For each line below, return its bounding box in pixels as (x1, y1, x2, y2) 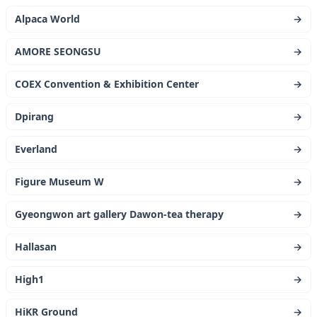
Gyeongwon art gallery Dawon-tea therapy (15, 207, 224, 221)
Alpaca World (15, 12, 80, 25)
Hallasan (15, 240, 57, 253)
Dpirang (15, 110, 54, 123)
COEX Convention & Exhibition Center (15, 77, 199, 91)
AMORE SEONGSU (15, 45, 101, 58)
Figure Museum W (15, 175, 104, 188)
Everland (15, 142, 57, 156)
